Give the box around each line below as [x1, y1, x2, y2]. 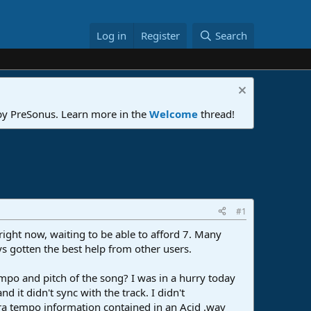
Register [141, 28, 180, 43]
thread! [198, 106, 235, 121]
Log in [96, 28, 127, 43]
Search [215, 28, 247, 43]
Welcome [149, 106, 198, 121]
